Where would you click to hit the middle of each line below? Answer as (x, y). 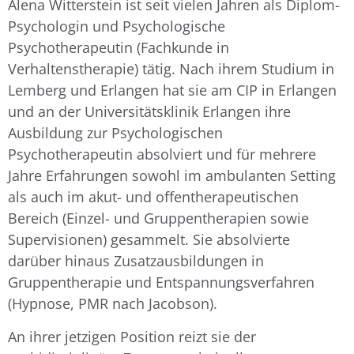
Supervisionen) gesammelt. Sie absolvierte (149, 240)
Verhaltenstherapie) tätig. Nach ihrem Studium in (171, 69)
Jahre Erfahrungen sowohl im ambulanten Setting (172, 176)
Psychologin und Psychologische (117, 26)
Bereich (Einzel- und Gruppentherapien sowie (158, 218)
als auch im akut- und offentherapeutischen (153, 197)
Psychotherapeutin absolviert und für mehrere (162, 154)
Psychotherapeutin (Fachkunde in (119, 48)
